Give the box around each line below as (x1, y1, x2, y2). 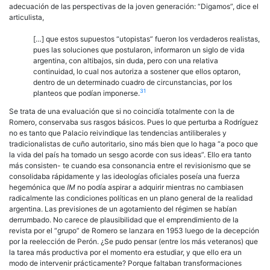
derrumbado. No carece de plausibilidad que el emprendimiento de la (9, 215, 239, 224)
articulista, (9, 12, 44, 22)
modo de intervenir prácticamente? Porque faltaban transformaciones (9, 258, 242, 268)
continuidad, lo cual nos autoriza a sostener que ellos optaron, (33, 66, 240, 76)
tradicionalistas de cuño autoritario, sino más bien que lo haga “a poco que (9, 139, 258, 148)
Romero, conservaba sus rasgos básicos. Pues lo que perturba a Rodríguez (9, 117, 259, 127)
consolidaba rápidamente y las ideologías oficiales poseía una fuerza (9, 171, 240, 181)
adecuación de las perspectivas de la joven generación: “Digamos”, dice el (9, 1, 259, 11)
